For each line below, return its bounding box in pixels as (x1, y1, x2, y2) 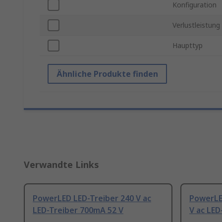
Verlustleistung (172, 20, 220, 30)
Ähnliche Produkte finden (56, 68, 158, 80)
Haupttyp (172, 41, 203, 51)
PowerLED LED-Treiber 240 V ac (33, 193, 151, 204)
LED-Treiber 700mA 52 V (33, 205, 123, 216)
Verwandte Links (24, 159, 99, 171)
